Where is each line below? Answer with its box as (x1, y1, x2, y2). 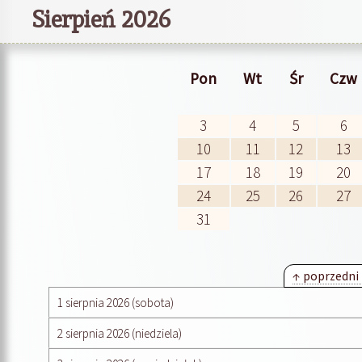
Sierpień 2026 (32, 5, 170, 33)
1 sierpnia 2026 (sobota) (57, 294, 174, 310)
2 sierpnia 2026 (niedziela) (57, 325, 182, 341)
